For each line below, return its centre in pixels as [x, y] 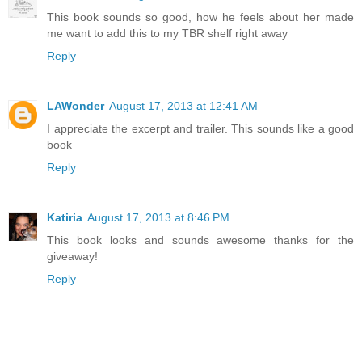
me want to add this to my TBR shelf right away [167, 33]
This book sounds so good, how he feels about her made [200, 17]
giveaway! [72, 256]
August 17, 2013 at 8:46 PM [158, 217]
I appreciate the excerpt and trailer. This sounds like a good [200, 128]
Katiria [65, 217]
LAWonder [76, 105]
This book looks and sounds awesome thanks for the [200, 240]
